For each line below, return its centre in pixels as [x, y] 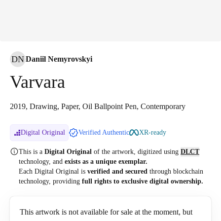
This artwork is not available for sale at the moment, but [106, 212]
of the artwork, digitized [128, 152]
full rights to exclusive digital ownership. [143, 181]
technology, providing [50, 181]
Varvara [37, 82]
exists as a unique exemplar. [106, 162]
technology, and [42, 162]
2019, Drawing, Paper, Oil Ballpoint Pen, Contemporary [98, 106]
